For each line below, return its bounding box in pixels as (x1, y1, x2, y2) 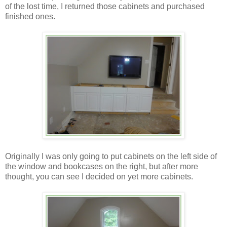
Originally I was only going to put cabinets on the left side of (5, 152, 217, 161)
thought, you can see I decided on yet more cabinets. (5, 172, 193, 181)
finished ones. (5, 12, 55, 21)
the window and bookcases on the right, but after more (5, 162, 198, 171)
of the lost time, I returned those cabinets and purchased (5, 2, 205, 11)
